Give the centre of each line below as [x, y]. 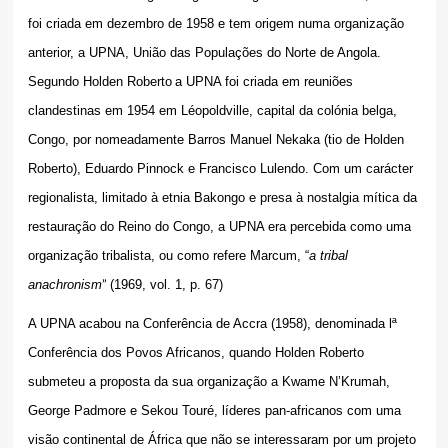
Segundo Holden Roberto [99, 82]
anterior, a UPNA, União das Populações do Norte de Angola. [204, 53]
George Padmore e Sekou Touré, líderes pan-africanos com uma [214, 411]
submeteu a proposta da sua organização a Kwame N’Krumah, [208, 382]
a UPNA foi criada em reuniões [263, 82]
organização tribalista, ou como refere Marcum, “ [168, 256]
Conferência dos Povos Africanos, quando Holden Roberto [195, 353]
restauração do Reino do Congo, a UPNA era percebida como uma [219, 227]
